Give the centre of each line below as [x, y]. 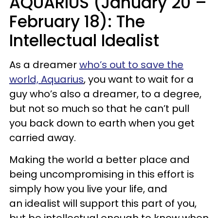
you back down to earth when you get [102, 123]
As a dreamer [44, 64]
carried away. [43, 137]
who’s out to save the [131, 64]
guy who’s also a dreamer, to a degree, [105, 94]
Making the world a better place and [100, 159]
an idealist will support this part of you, [103, 203]
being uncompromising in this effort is [102, 174]
